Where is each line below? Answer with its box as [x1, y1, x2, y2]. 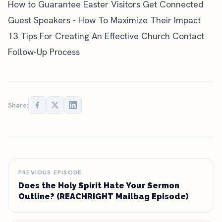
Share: [8, 101, 28, 110]
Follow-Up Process [8, 46, 80, 57]
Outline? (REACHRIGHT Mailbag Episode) [18, 192, 189, 201]
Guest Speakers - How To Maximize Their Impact [8, 14, 201, 26]
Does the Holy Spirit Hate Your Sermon [18, 181, 179, 190]
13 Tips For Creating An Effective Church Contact [8, 30, 204, 42]
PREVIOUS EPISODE [18, 168, 82, 176]
